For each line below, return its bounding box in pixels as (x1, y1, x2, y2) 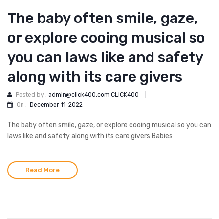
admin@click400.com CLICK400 (48, 91, 139, 99)
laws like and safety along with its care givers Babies (7, 131, 173, 140)
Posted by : (16, 91, 48, 99)
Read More (25, 166, 60, 174)
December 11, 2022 (30, 101, 83, 108)
